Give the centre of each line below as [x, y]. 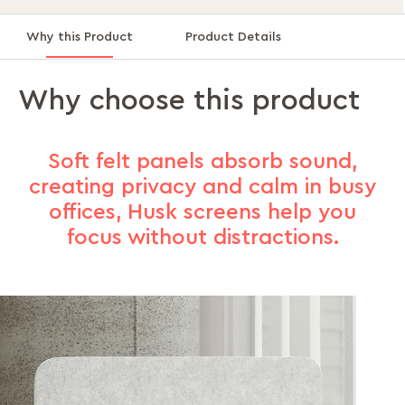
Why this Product [80, 38]
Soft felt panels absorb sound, [202, 162]
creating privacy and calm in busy [202, 188]
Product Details [233, 38]
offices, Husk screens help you [202, 213]
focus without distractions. [202, 238]
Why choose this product [189, 101]
